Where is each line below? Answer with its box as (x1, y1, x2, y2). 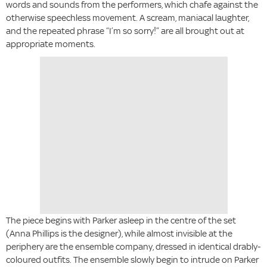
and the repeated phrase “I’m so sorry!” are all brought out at (6, 25, 244, 37)
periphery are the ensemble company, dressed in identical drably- (6, 241, 260, 253)
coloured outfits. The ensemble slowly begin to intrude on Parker (6, 254, 259, 266)
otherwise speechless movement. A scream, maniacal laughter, (6, 12, 249, 24)
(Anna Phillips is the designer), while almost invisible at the (6, 228, 232, 240)
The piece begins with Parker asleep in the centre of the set (6, 215, 236, 226)
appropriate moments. (6, 38, 97, 50)
